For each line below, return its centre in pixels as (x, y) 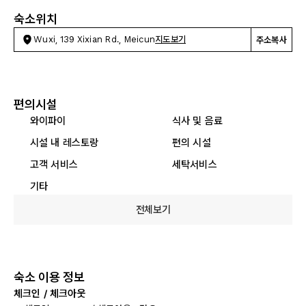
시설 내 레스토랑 (65, 142)
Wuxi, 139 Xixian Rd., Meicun (95, 39)
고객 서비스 (54, 164)
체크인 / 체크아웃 (50, 294)
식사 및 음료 (198, 121)
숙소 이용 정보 (49, 277)
